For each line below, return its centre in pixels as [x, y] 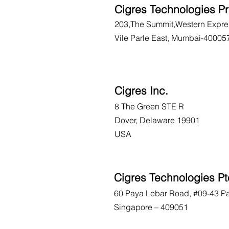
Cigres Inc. [141, 90]
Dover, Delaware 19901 [157, 120]
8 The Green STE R [149, 106]
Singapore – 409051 [151, 207]
